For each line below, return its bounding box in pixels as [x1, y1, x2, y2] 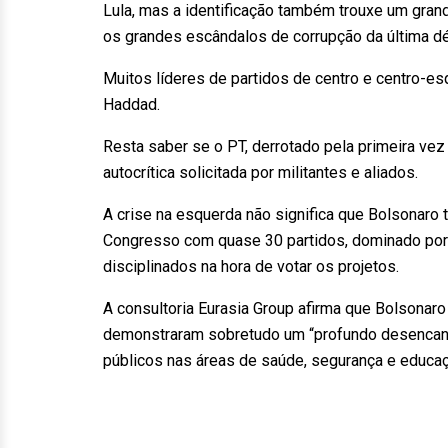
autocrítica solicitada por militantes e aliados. [103, 163, 418, 182]
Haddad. [103, 95, 160, 114]
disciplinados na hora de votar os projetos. [103, 257, 399, 276]
